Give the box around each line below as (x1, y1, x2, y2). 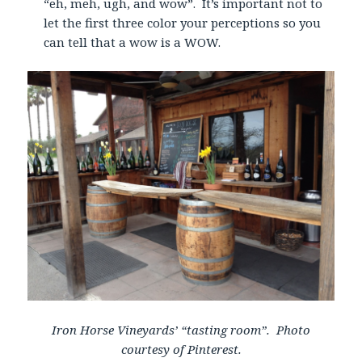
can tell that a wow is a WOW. (44, 33, 221, 50)
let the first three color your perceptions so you (44, 14, 322, 31)
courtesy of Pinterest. (120, 340, 242, 357)
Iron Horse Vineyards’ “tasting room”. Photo (52, 321, 310, 338)
